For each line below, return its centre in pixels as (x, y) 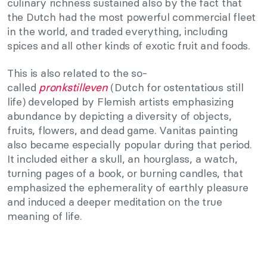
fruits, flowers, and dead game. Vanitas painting (123, 131)
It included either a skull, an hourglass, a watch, (122, 159)
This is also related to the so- (77, 73)
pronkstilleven (73, 88)
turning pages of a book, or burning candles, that (125, 173)
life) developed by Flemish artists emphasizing (120, 102)
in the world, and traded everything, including (117, 32)
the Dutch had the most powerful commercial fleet (132, 17)
